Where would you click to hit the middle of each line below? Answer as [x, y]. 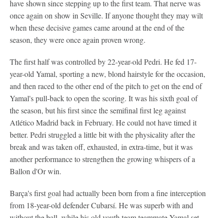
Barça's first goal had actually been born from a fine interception [108, 193]
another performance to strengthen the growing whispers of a [102, 159]
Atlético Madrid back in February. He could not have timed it [103, 123]
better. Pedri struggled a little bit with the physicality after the [102, 135]
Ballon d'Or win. [36, 171]
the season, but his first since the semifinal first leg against [98, 110]
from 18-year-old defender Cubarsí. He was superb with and [101, 205]
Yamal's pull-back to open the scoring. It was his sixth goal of [104, 98]
